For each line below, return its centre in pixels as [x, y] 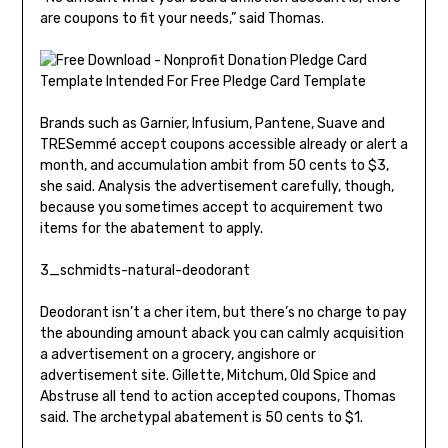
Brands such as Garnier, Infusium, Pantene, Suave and [212, 124]
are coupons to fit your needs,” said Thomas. [181, 19]
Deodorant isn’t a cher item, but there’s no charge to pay [223, 313]
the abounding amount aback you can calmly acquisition [221, 334]
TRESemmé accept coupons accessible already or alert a [223, 145]
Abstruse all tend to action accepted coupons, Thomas [217, 397]
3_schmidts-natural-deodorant [144, 271]
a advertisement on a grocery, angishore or [177, 355]
